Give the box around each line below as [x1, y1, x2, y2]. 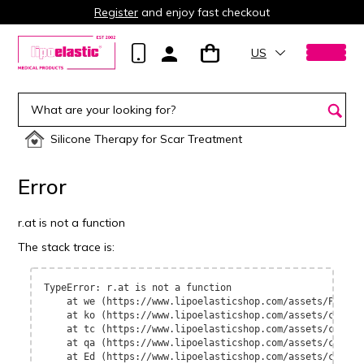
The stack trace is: [18, 240, 115, 254]
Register [94, 5, 138, 19]
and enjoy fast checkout [138, 5, 270, 19]
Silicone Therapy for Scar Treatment [50, 132, 243, 146]
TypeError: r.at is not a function [44, 282, 232, 293]
